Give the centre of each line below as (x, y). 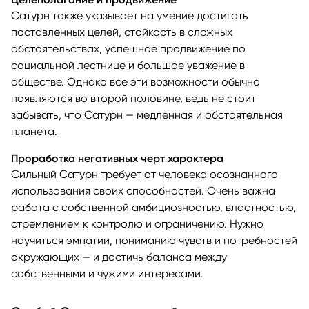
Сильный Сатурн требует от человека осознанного (144, 174)
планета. (34, 131)
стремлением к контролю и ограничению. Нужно (137, 223)
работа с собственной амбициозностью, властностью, (153, 207)
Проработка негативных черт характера (117, 158)
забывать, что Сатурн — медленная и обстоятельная (147, 114)
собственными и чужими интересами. (107, 273)
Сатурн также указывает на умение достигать (130, 15)
